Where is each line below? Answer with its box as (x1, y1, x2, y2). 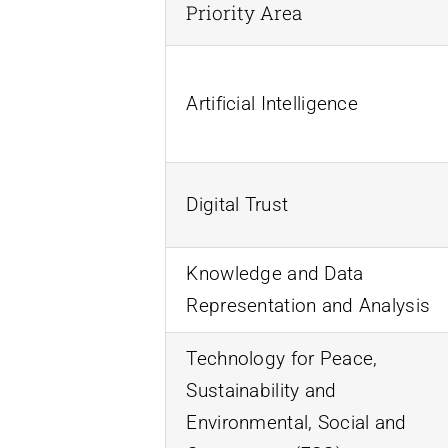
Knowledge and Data (186, 261, 364, 285)
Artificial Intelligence (186, 91, 358, 115)
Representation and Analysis (186, 293, 431, 317)
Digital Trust (186, 192, 289, 216)
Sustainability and (186, 378, 337, 402)
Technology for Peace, (186, 346, 378, 370)
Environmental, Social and (186, 410, 407, 434)
